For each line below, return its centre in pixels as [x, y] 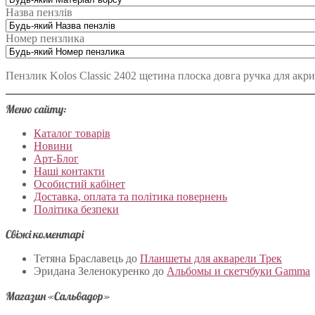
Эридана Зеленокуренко [92, 271]
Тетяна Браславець [78, 258]
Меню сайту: [36, 109]
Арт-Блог [56, 158]
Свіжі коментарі [45, 234]
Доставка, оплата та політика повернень [130, 196]
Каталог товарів [72, 133]
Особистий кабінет [79, 184]
